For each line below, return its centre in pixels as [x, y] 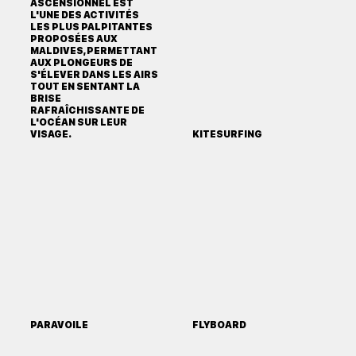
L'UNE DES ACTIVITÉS [84, 15]
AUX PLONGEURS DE [81, 63]
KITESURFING [227, 135]
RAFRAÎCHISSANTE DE [87, 111]
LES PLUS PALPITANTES [91, 27]
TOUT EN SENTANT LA [85, 87]
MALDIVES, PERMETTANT [93, 51]
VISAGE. [50, 135]
